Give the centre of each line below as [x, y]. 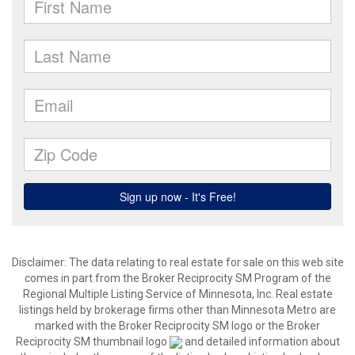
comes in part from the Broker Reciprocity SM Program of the [177, 278]
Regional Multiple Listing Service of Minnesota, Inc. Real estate [177, 294]
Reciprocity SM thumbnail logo [92, 342]
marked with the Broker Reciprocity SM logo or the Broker [177, 326]
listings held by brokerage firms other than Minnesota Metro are [177, 310]
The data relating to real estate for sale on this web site [206, 262]
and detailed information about [261, 342]
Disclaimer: [40, 262]
